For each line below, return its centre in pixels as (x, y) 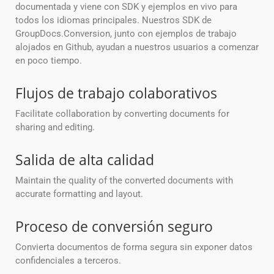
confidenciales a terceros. (68, 261)
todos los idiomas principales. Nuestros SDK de (113, 20)
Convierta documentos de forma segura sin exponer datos (134, 247)
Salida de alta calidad (85, 160)
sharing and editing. (55, 128)
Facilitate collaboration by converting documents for (122, 114)
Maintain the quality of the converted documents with (124, 181)
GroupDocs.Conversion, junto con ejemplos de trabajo (126, 34)
